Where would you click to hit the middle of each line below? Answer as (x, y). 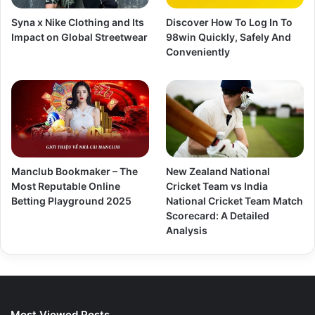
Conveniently (198, 51)
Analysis (187, 230)
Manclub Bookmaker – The (75, 171)
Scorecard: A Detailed (218, 215)
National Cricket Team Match (235, 200)
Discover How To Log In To (230, 22)
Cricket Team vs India (217, 186)
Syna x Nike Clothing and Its (78, 22)
